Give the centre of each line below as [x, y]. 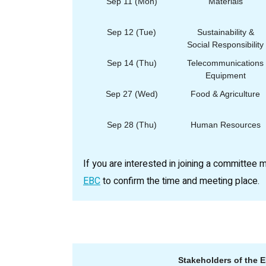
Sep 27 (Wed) [132, 94]
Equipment [225, 75]
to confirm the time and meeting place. [180, 181]
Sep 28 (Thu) [132, 124]
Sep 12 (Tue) [132, 32]
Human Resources [225, 124]
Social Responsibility [225, 44]
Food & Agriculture [225, 94]
